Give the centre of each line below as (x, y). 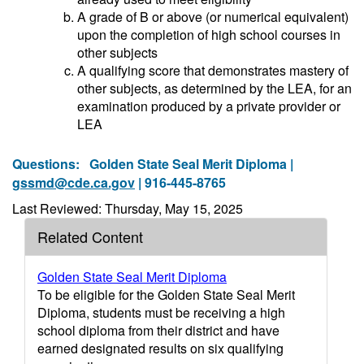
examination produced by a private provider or (209, 106)
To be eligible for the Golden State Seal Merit (166, 295)
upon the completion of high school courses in (209, 35)
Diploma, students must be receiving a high (161, 312)
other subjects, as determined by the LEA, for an (214, 88)
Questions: (51, 164)
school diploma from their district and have (158, 330)
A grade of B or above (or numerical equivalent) (213, 17)
